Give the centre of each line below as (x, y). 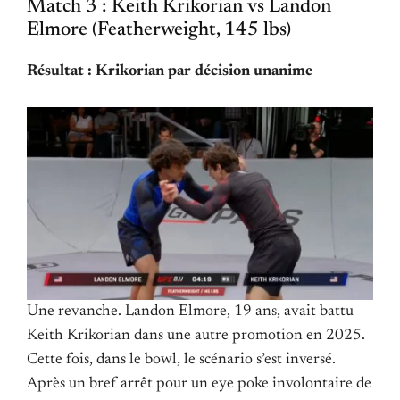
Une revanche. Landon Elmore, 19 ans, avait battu (190, 312)
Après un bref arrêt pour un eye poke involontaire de (199, 384)
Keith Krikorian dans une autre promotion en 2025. (196, 336)
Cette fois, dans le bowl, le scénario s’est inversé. (181, 360)
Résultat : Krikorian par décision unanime (170, 71)
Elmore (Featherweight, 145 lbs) (159, 30)
